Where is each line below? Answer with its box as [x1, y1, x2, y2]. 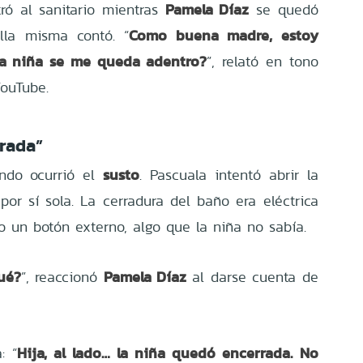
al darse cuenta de [192, 266, 318, 287]
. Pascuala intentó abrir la [139, 164, 318, 185]
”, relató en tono [207, 50, 318, 71]
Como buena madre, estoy [129, 23, 318, 46]
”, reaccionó [20, 266, 98, 287]
